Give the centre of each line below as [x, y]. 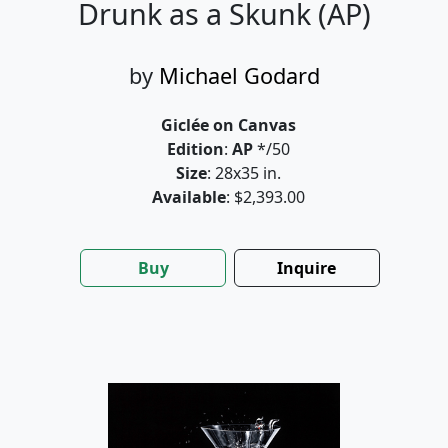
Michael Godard [239, 76]
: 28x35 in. [243, 173]
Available [188, 197]
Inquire [307, 268]
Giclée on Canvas [228, 125]
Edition [195, 149]
